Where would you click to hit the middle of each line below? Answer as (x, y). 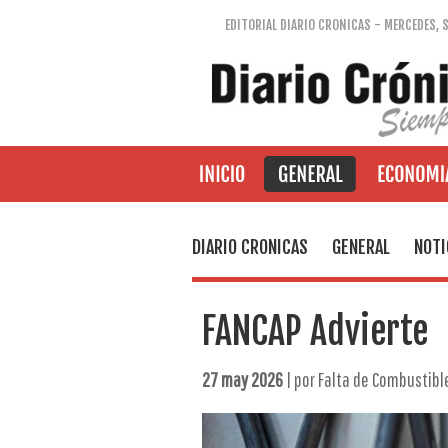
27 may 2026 (242, 379)
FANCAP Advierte (314, 331)
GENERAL (360, 247)
